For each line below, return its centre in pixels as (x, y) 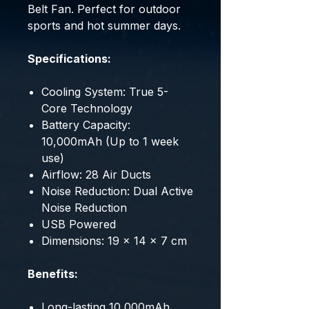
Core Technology (87, 108)
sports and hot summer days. (104, 26)
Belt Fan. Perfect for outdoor (104, 9)
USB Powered (79, 224)
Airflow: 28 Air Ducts (96, 175)
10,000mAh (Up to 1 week (110, 141)
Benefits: (53, 274)
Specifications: (69, 59)
